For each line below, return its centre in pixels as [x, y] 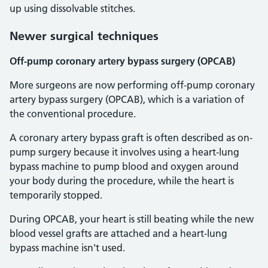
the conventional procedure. [73, 114]
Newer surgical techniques [84, 36]
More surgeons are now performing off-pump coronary [132, 85]
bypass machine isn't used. [67, 248]
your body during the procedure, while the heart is [122, 181]
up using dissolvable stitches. [72, 8]
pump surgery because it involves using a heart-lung [124, 152]
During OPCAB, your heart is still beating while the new [132, 219]
